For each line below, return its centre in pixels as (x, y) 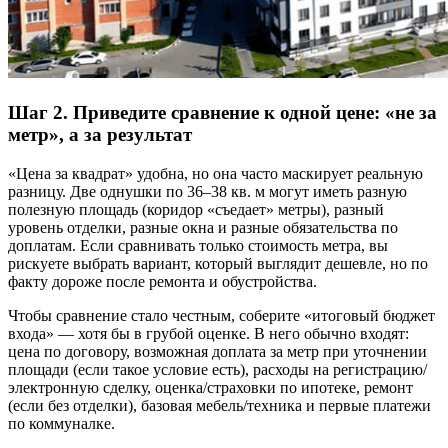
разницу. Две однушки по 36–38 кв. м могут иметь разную (207, 191)
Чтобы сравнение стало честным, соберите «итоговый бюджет (221, 315)
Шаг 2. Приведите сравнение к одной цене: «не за (222, 112)
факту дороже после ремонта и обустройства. (162, 281)
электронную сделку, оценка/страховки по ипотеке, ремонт (210, 387)
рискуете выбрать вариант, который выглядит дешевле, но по (218, 263)
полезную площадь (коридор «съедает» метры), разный (196, 209)
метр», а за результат (100, 134)
